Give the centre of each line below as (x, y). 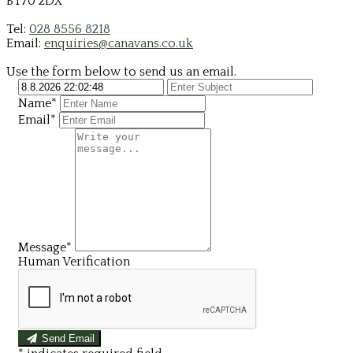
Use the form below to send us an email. (121, 71)
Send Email (69, 338)
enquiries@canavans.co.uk (119, 43)
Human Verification (74, 261)
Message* (45, 247)
